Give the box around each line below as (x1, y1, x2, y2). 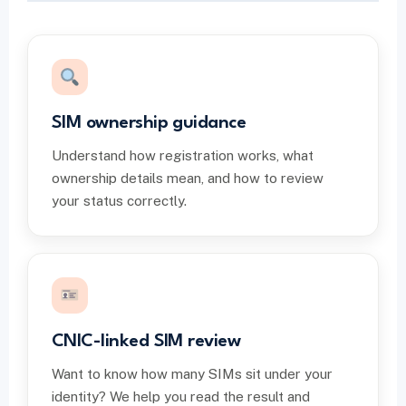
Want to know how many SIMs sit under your (52, 366, 333, 382)
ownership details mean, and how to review (52, 170, 324, 186)
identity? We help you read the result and (52, 389, 310, 404)
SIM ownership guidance (52, 114, 246, 132)
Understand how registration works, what (52, 148, 314, 163)
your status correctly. (52, 193, 187, 208)
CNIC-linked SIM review (52, 333, 241, 351)
